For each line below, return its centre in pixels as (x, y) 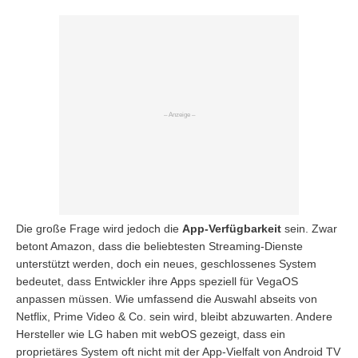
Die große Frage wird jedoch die (99, 228)
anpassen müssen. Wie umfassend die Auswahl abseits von (167, 298)
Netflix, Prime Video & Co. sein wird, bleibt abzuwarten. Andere (174, 316)
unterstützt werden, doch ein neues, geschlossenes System (166, 263)
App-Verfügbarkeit (232, 228)
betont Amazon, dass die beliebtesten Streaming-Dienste (159, 246)
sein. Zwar (309, 228)
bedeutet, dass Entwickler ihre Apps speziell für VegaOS (157, 281)
